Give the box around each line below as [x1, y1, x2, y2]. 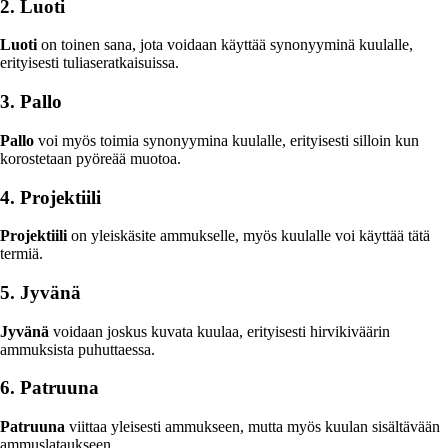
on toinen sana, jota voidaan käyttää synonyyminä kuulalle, [37, 36, 413, 54]
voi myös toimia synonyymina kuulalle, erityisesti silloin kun [34, 131, 419, 149]
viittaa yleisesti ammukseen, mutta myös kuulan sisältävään [65, 418, 440, 436]
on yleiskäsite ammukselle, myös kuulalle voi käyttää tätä [67, 227, 430, 245]
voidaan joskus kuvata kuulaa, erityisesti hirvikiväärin [49, 322, 390, 340]
